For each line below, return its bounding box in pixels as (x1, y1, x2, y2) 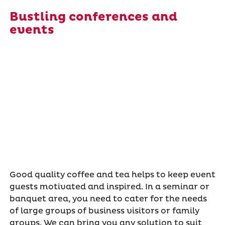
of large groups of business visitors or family (9, 206, 199, 216)
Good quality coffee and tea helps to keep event (9, 170, 215, 180)
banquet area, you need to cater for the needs (9, 194, 207, 204)
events (9, 23, 54, 38)
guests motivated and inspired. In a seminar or (9, 182, 209, 192)
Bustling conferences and (9, 10, 177, 25)
